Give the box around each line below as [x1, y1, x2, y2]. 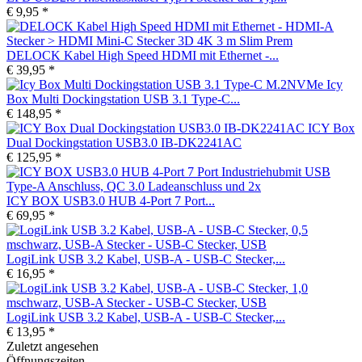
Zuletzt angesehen [6, 339, 99, 353]
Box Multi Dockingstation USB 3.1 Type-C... [6, 91, 240, 106]
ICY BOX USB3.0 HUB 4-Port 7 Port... [6, 193, 215, 208]
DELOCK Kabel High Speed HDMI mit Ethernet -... [6, 48, 279, 62]
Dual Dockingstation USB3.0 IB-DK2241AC [6, 135, 242, 149]
